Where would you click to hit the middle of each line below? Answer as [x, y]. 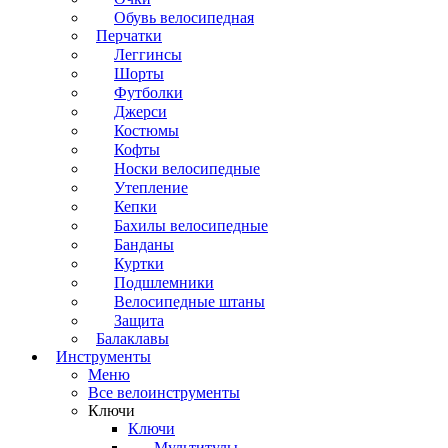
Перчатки [129, 35]
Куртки [139, 263]
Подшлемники [164, 282]
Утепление [151, 187]
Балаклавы [132, 338]
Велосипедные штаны [189, 301]
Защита [139, 320]
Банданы [144, 244]
